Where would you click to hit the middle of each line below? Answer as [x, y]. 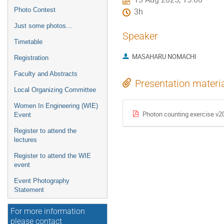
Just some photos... [43, 26]
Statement [29, 190]
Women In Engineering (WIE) [56, 106]
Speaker [140, 36]
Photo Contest [35, 10]
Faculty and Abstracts [46, 74]
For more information [48, 211]
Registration [31, 58]
